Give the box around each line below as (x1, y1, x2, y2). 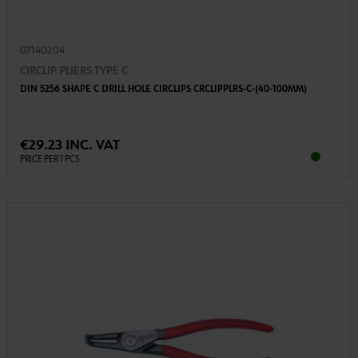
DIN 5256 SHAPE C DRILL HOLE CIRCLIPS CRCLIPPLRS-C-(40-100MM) (19, 85, 307, 95)
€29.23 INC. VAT (19, 138, 120, 153)
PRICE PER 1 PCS (19, 155, 80, 165)
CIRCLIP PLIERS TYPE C (19, 66, 128, 78)
